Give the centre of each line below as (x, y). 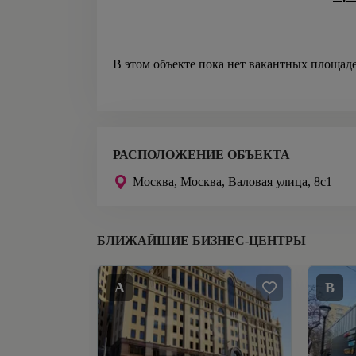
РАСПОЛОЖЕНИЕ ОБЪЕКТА (201, 154)
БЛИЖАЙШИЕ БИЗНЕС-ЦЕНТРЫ (201, 241)
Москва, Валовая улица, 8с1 (256, 181)
